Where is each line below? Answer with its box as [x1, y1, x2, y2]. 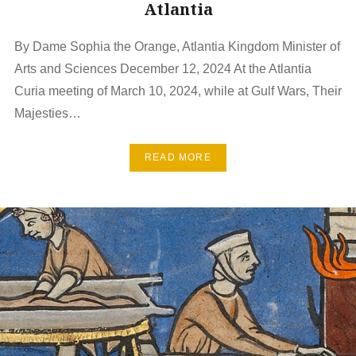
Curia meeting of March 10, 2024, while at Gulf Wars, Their [14, 83, 342, 98]
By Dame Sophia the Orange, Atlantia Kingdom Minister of [14, 39, 340, 53]
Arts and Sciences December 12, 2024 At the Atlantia [14, 61, 311, 75]
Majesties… [14, 106, 81, 120]
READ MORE [145, 152, 211, 163]
